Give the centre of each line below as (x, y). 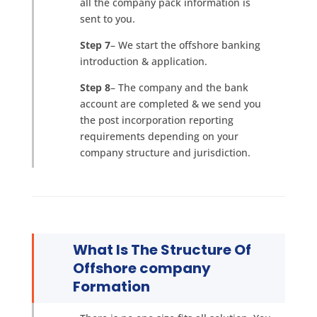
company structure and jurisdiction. (165, 152)
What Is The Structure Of (162, 250)
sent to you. (107, 19)
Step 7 (95, 45)
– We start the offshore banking (185, 45)
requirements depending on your (159, 136)
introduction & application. (143, 61)
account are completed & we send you (170, 104)
